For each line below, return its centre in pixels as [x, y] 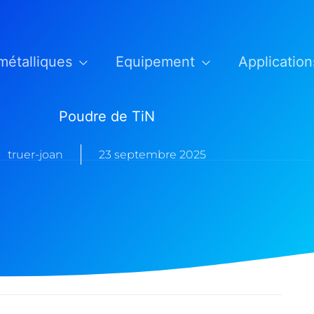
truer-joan [35, 154]
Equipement [155, 62]
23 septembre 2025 [152, 154]
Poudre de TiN [107, 116]
